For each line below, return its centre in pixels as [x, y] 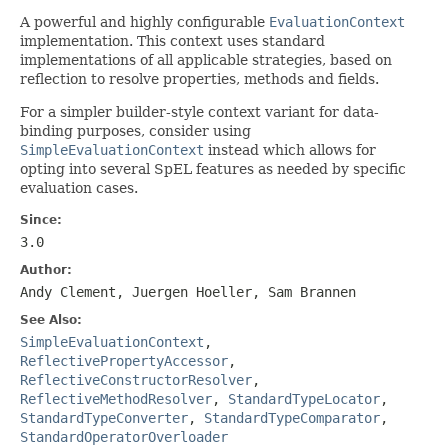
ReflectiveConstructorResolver [136, 379]
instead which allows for [290, 149]
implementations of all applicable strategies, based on [206, 59]
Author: [46, 269]
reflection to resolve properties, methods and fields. [199, 78]
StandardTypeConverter [104, 417]
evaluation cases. [79, 187]
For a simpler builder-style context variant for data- [199, 111]
